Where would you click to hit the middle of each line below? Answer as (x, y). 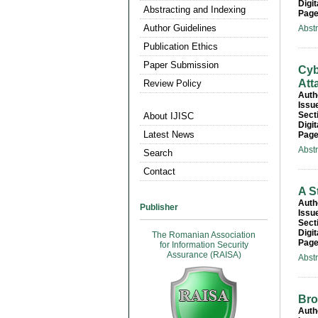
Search (158, 153)
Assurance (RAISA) (204, 255)
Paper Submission (181, 65)
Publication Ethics (181, 46)
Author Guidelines (180, 28)
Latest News (169, 135)
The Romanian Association (204, 235)
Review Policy (172, 83)
